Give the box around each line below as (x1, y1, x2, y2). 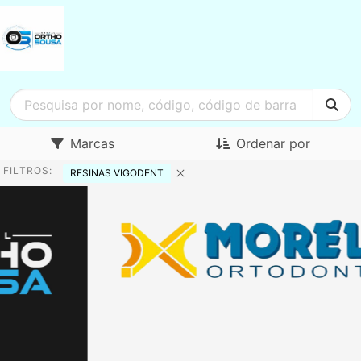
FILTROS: (3, 164, 53, 176)
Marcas (70, 135, 115, 151)
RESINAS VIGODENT (69, 167, 164, 179)
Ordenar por (235, 135, 310, 151)
